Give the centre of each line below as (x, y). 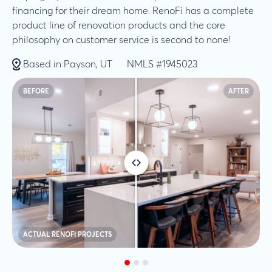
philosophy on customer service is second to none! (121, 40)
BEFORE (36, 91)
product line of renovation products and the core (119, 25)
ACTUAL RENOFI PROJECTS (67, 234)
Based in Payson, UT (68, 64)
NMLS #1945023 (162, 64)
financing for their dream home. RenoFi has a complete (133, 11)
